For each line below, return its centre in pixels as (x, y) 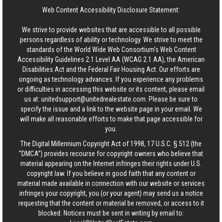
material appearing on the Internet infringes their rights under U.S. (111, 164)
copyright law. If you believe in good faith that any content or (111, 173)
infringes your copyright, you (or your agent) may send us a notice (111, 193)
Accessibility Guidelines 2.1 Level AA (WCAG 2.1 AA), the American (111, 59)
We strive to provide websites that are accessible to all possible (111, 30)
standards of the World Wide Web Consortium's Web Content (111, 50)
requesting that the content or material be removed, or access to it (111, 203)
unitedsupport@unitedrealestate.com (93, 99)
